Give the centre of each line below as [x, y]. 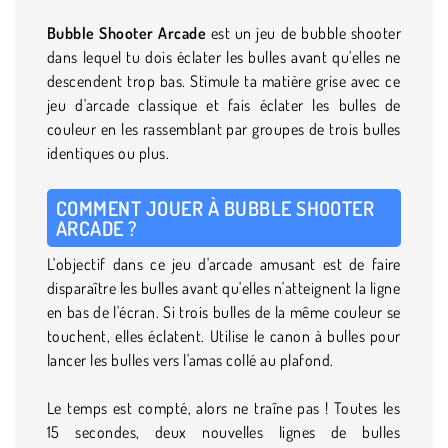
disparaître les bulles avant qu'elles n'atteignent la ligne [224, 287]
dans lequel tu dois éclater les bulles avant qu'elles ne [224, 56]
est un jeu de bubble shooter [303, 32]
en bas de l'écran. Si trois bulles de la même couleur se [224, 311]
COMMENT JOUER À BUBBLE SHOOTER [215, 207]
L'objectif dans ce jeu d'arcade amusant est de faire [224, 263]
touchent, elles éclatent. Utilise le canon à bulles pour [224, 335]
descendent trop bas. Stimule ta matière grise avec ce [224, 80]
